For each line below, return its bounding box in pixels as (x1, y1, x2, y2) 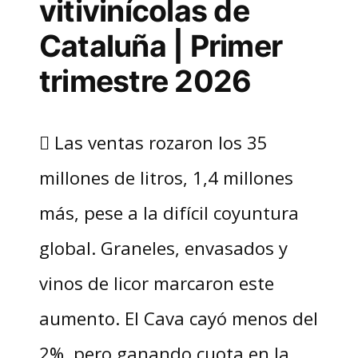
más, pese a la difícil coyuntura (38, 201, 299, 225)
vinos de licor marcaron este (38, 271, 274, 296)
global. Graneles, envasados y (38, 236, 288, 261)
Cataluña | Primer (38, 28, 283, 65)
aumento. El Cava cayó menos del (38, 306, 318, 331)
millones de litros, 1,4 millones (38, 165, 293, 190)
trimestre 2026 (38, 63, 252, 100)
